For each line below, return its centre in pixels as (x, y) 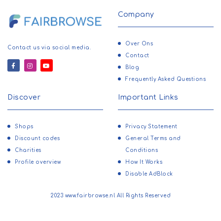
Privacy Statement (151, 126)
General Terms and (153, 138)
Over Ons (139, 43)
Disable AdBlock (149, 174)
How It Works (144, 162)
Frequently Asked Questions (166, 79)
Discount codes (37, 138)
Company (136, 14)
